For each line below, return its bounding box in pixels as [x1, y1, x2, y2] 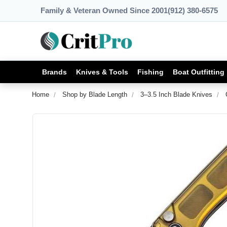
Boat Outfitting [173, 67, 224, 76]
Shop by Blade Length [62, 91, 127, 98]
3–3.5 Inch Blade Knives [140, 91, 212, 98]
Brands [42, 67, 67, 76]
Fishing [137, 67, 164, 76]
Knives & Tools [76, 67, 128, 76]
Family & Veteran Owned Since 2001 [41, 6, 168, 15]
